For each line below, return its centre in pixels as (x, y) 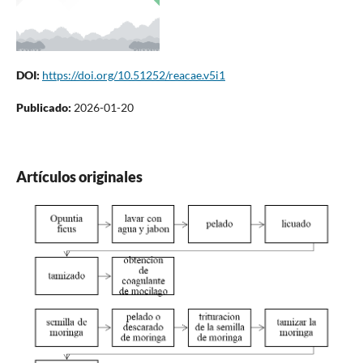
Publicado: (45, 107)
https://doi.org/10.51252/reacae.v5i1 (133, 75)
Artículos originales (79, 176)
